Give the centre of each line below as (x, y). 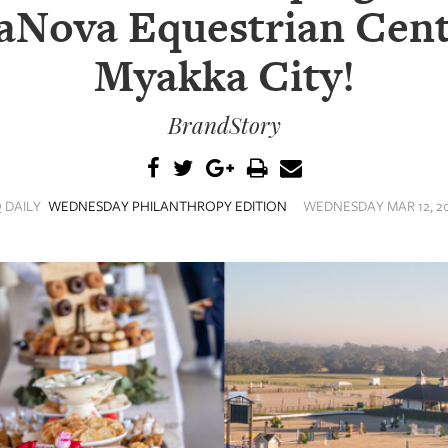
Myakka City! (224, 76)
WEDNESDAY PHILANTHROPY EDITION (167, 205)
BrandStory (224, 124)
